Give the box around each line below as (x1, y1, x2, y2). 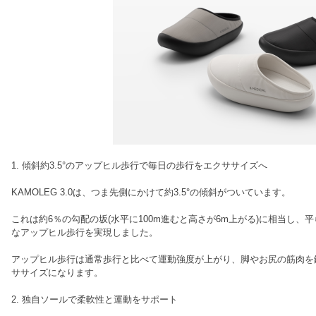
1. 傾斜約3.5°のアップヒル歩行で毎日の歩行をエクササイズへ (11, 160, 267, 171)
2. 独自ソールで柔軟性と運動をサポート (11, 294, 178, 305)
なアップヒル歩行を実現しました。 (11, 227, 158, 238)
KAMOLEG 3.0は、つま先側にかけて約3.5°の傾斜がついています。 (11, 187, 291, 197)
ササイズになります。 (11, 267, 103, 278)
